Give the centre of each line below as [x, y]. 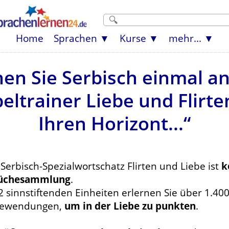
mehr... [185, 38]
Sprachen [75, 38]
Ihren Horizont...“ [114, 123]
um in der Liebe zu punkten [130, 206]
